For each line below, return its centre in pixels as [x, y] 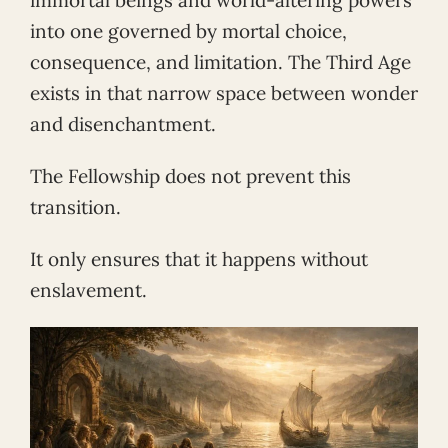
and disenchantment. [123, 124]
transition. [75, 206]
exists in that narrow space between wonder [224, 93]
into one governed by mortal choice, [188, 31]
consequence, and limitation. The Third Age [220, 62]
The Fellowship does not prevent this [190, 175]
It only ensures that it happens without [199, 258]
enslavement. [88, 289]
